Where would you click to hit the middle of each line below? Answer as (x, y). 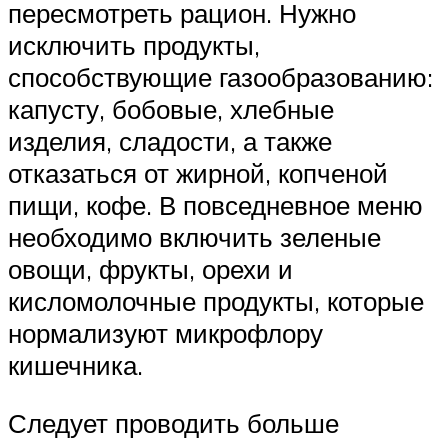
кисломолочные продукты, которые (216, 301)
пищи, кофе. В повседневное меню (215, 205)
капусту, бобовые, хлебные (171, 109)
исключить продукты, (134, 45)
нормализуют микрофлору (165, 333)
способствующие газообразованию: (220, 77)
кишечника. (75, 365)
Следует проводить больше (173, 422)
